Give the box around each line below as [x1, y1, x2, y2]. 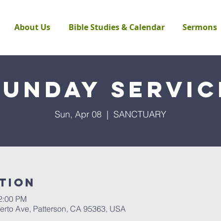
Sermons [183, 22, 217, 33]
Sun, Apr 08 [55, 109, 102, 120]
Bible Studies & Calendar [69, 22, 165, 33]
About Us [14, 22, 50, 33]
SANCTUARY [113, 109, 166, 120]
